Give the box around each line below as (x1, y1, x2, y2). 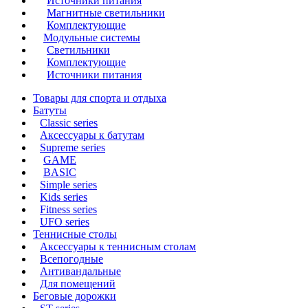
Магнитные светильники (47, 6, 165, 19)
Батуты (33, 104, 67, 116)
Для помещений (40, 277, 115, 289)
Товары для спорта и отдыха (33, 91, 166, 104)
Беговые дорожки (33, 289, 116, 302)
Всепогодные (40, 252, 103, 265)
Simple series (40, 178, 97, 190)
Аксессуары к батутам (40, 129, 144, 141)
